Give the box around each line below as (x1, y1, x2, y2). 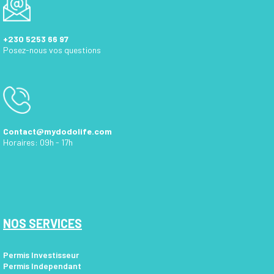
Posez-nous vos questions (3, 44, 101, 55)
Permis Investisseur (3, 249, 79, 260)
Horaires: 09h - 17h (3, 136, 73, 147)
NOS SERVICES (3, 215, 82, 231)
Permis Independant (3, 260, 81, 271)
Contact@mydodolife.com (3, 125, 112, 136)
